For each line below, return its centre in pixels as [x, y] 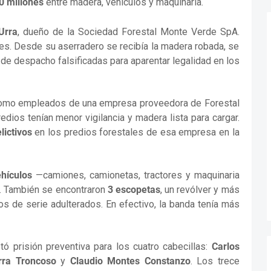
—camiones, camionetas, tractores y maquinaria [136, 175]
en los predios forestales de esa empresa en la [135, 132]
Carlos [225, 247]
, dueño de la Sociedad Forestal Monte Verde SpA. [129, 31]
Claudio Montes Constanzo [130, 261]
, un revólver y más [200, 189]
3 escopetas [134, 189]
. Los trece [215, 261]
